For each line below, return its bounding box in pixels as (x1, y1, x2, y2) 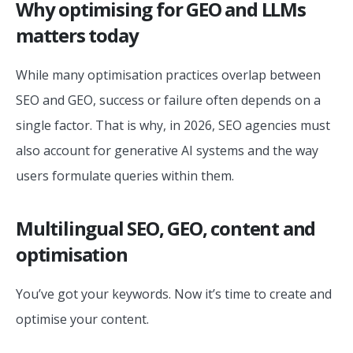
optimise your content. (16, 310, 149, 329)
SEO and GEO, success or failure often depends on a (16, 91, 321, 110)
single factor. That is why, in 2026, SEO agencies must (16, 117, 330, 135)
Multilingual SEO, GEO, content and (16, 215, 316, 242)
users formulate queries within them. (16, 167, 234, 185)
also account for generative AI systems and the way (16, 142, 318, 160)
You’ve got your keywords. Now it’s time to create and (16, 285, 332, 303)
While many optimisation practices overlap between (16, 66, 321, 84)
